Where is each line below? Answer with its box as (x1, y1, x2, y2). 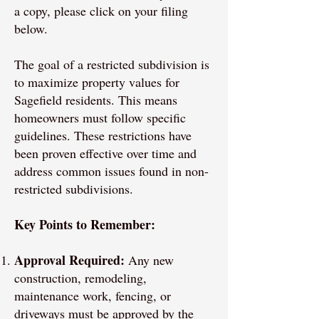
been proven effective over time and (14, 145, 197, 162)
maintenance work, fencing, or (14, 287, 171, 304)
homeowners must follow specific (14, 109, 186, 126)
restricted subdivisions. (14, 180, 133, 197)
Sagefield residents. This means (14, 91, 177, 108)
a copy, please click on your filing (14, 2, 188, 19)
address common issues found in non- (14, 162, 209, 179)
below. (14, 20, 48, 37)
